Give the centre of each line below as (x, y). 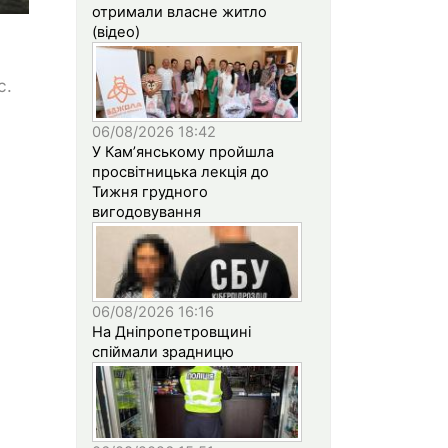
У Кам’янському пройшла (183, 151)
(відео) (116, 31)
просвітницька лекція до (180, 171)
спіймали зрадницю (163, 351)
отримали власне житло (179, 11)
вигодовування (146, 211)
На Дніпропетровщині (171, 331)
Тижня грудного (150, 191)
